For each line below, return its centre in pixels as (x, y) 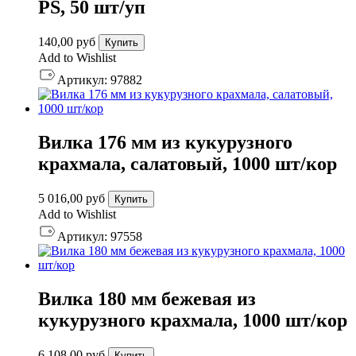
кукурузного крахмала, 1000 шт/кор (193, 320)
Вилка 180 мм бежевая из (147, 298)
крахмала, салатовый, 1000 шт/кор (188, 164)
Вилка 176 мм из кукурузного (165, 143)
